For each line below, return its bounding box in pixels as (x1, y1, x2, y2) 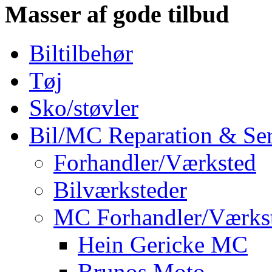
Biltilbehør (29, 40, 133, 67)
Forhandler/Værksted (53, 149, 256, 176)
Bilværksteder (53, 177, 187, 203)
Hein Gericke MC (78, 231, 248, 258)
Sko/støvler (29, 95, 138, 121)
